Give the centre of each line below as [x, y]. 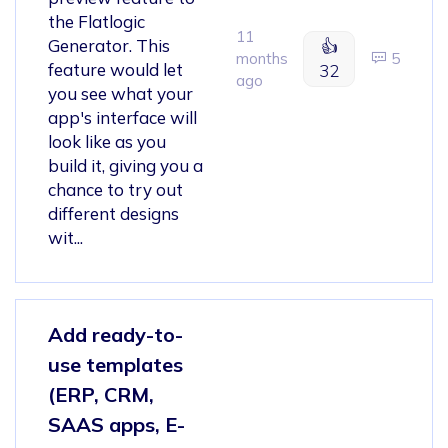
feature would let [115, 69]
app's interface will [122, 117]
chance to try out [115, 189]
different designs [113, 213]
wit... [65, 237]
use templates [115, 364]
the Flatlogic [96, 21]
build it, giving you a [125, 165]
